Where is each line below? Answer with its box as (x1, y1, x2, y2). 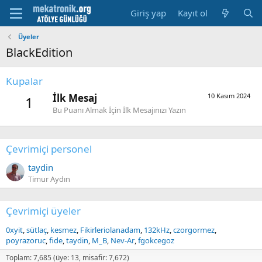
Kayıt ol (178, 7, 208, 19)
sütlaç (26, 224, 47, 235)
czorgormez (173, 224, 215, 235)
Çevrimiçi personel (6, 142, 92, 156)
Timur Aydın (28, 173, 70, 184)
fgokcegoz (138, 235, 174, 246)
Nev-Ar (111, 235, 135, 246)
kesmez (50, 224, 77, 235)
